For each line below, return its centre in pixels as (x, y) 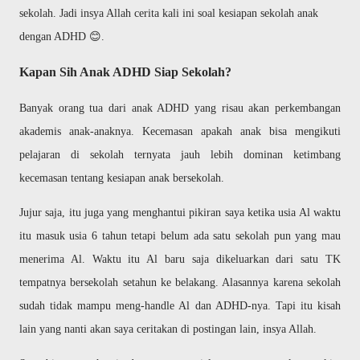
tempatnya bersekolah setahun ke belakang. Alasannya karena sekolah (180, 282)
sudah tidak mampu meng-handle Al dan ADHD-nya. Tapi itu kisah (180, 306)
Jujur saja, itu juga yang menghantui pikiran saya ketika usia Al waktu (180, 213)
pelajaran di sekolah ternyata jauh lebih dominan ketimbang (180, 155)
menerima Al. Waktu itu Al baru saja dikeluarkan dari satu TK (180, 259)
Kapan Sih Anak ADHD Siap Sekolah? (125, 72)
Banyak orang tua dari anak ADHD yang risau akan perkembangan (180, 108)
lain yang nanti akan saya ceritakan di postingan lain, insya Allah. (170, 329)
